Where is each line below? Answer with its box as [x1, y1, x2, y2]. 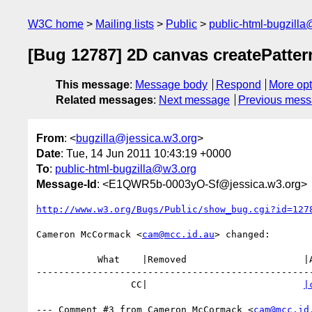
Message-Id [36, 178, 97, 190]
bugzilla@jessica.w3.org [76, 132, 197, 144]
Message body [135, 79, 208, 91]
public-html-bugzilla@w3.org [55, 162, 196, 175]
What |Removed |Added [36, 253, 97, 265]
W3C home [28, 18, 84, 30]
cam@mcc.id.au [142, 228, 214, 240]
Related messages [56, 94, 153, 107]
